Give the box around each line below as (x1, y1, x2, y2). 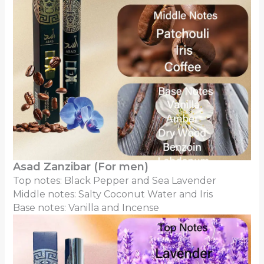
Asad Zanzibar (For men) (12, 160, 148, 173)
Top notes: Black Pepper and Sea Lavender (12, 174, 216, 186)
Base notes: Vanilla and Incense (12, 202, 159, 213)
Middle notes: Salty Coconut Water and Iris (12, 188, 213, 200)
